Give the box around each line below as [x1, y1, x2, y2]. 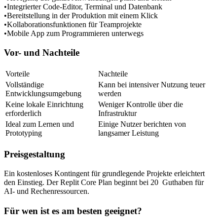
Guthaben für [160, 178, 206, 187]
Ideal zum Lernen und [5, 119, 76, 128]
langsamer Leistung [98, 128, 159, 137]
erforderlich [5, 109, 41, 117]
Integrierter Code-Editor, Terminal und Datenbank [7, 2, 162, 11]
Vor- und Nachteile [4, 47, 79, 58]
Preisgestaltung [4, 148, 65, 159]
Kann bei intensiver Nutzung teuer [98, 80, 207, 89]
